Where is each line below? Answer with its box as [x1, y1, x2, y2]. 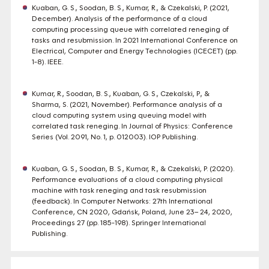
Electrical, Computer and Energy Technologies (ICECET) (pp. [31, 46, 237, 56]
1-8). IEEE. [31, 57, 63, 67]
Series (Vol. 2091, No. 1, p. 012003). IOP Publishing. [31, 132, 198, 142]
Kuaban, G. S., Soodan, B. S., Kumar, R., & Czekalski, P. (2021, [31, 3, 229, 13]
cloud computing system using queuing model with [31, 110, 207, 120]
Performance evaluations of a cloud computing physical [31, 175, 223, 184]
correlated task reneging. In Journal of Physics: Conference [31, 121, 233, 131]
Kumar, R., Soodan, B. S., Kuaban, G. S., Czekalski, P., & [31, 89, 210, 98]
